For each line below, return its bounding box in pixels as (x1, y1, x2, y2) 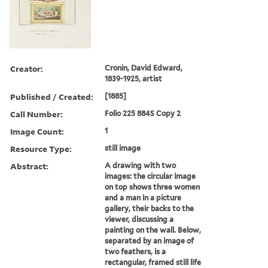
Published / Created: (10, 90, 93, 102)
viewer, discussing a (105, 214, 174, 224)
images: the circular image (105, 171, 196, 181)
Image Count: (10, 125, 64, 137)
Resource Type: (10, 142, 72, 154)
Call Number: (10, 108, 63, 120)
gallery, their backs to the (105, 203, 194, 213)
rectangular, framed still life (105, 257, 202, 267)
